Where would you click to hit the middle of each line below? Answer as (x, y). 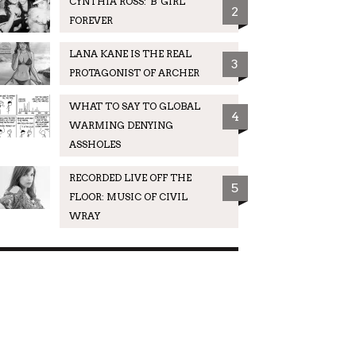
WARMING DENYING (121, 125)
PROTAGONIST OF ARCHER (134, 72)
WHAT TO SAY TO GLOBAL (134, 106)
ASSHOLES (95, 144)
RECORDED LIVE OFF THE (130, 177)
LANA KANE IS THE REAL (130, 53)
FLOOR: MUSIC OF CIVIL (128, 196)
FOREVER (91, 20)
